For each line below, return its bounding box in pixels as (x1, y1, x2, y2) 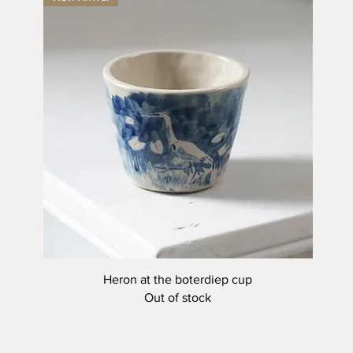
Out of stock (144, 290, 212, 304)
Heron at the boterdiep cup (103, 272, 253, 286)
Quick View (150, 271, 206, 284)
